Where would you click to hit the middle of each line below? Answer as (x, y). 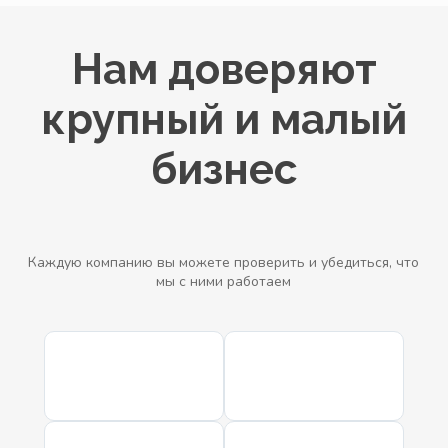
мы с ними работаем (224, 281)
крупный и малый (224, 119)
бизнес (224, 169)
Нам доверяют (224, 69)
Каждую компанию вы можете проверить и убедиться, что (224, 262)
